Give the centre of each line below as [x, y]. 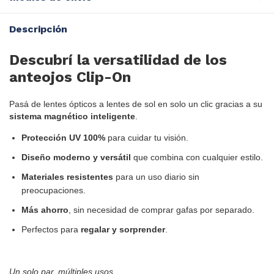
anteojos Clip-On [70, 77]
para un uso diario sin [156, 176]
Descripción [38, 29]
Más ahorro [45, 209]
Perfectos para [51, 229]
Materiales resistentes [67, 176]
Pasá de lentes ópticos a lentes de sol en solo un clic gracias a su [136, 104]
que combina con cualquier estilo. [197, 157]
